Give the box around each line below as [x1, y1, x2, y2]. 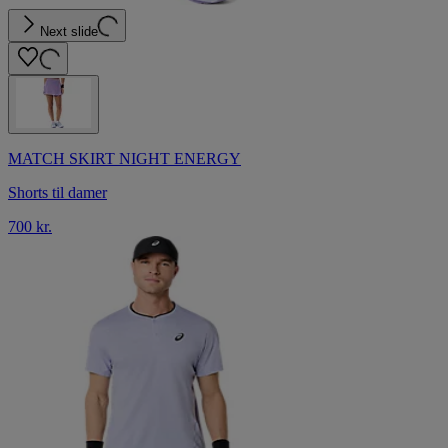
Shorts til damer [8, 183, 107, 201]
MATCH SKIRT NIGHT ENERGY [8, 149, 241, 167]
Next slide [40, 23, 98, 39]
